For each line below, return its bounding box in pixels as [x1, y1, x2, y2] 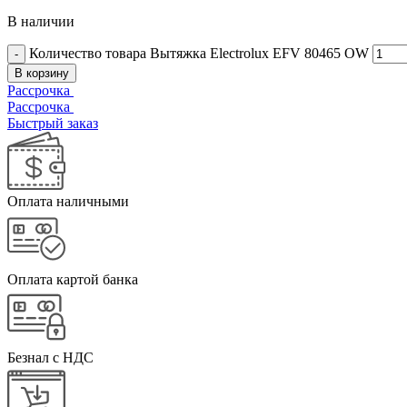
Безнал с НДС [7, 349, 94, 365]
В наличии [7, 13, 74, 29]
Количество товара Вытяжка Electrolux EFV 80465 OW [29, 45, 369, 61]
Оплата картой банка [7, 271, 138, 287]
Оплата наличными [7, 193, 129, 209]
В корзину [15, 65, 69, 80]
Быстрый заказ [7, 114, 98, 131]
